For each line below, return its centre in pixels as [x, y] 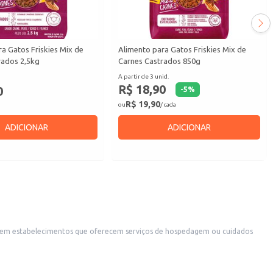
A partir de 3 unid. [143, 77]
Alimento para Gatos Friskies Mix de [182, 50]
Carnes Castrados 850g [159, 61]
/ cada [168, 104]
